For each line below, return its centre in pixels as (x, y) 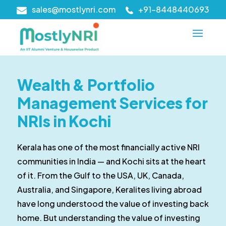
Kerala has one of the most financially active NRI (108, 147)
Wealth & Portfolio (86, 85)
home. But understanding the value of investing (108, 218)
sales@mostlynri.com (74, 9)
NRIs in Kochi (64, 121)
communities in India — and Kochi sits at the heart (111, 161)
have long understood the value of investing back (113, 204)
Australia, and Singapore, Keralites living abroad (109, 190)
